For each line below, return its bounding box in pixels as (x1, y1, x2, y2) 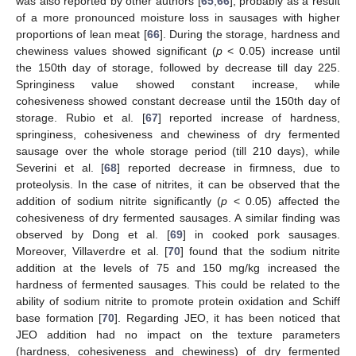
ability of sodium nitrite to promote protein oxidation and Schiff (16, 295, 340, 308)
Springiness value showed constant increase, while (16, 78, 340, 91)
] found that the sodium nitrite (180, 245, 341, 258)
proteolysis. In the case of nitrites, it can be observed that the (16, 178, 340, 192)
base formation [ (16, 311, 103, 325)
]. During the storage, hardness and (159, 28, 341, 41)
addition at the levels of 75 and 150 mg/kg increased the (16, 261, 340, 275)
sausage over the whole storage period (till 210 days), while (16, 145, 340, 158)
